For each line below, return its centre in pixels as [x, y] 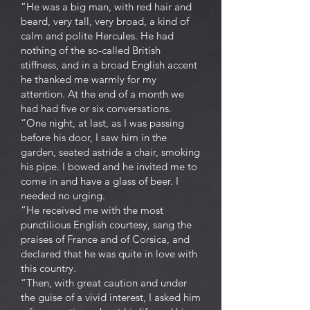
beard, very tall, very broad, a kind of [105, 21]
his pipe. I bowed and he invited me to [109, 166]
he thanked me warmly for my [89, 79]
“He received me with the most [92, 210]
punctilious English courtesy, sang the [106, 225]
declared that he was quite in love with [109, 254]
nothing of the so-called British [91, 50]
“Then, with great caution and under [104, 283]
